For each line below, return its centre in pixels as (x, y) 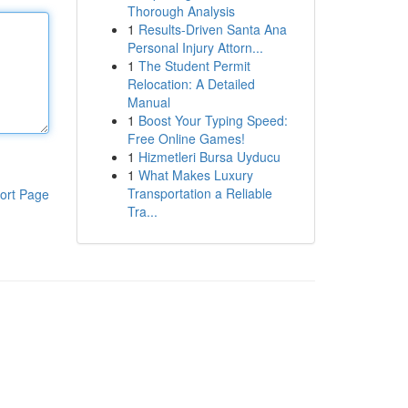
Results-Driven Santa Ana (212, 29)
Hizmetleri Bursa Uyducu (209, 157)
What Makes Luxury (195, 175)
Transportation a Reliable (199, 193)
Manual (148, 102)
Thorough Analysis (181, 11)
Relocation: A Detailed (191, 84)
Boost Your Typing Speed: (213, 120)
